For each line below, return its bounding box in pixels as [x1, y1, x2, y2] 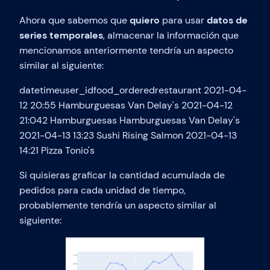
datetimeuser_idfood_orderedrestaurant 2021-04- [19, 83, 246, 96]
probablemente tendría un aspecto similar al [19, 198, 216, 212]
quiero [130, 13, 160, 27]
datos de [207, 13, 248, 27]
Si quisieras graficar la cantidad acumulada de [19, 168, 225, 181]
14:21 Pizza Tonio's [19, 143, 95, 157]
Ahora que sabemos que [19, 13, 130, 27]
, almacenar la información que [103, 28, 239, 42]
